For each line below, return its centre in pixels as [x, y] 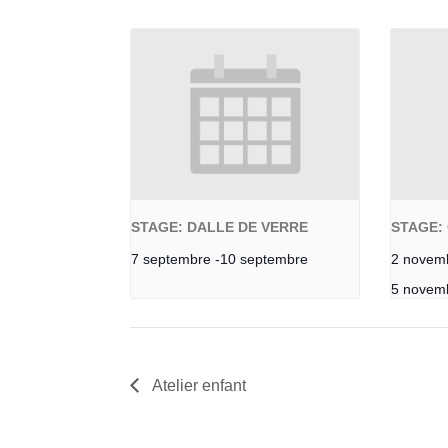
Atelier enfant [198, 385]
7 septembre [171, 258]
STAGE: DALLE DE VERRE [220, 226]
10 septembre [264, 258]
